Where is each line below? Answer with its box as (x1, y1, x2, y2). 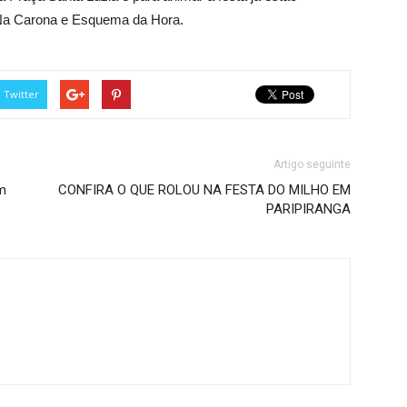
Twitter (4, 87, 39, 101)
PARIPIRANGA (266, 201, 351, 217)
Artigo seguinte (273, 158, 351, 171)
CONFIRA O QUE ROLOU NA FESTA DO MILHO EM (58, 182, 351, 198)
